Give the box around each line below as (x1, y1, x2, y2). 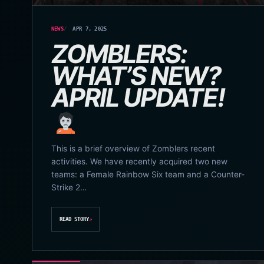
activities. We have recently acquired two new (51, 156, 227, 166)
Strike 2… (51, 182, 87, 192)
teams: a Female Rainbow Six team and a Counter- (51, 169, 245, 179)
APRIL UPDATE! (51, 82, 225, 113)
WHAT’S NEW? (51, 60, 221, 91)
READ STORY (59, 216, 89, 223)
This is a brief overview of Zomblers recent (51, 143, 215, 153)
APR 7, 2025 (72, 25, 107, 32)
